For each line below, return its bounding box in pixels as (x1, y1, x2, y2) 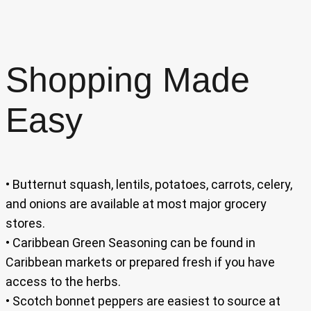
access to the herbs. (6, 274, 121, 289)
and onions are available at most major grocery (6, 196, 267, 211)
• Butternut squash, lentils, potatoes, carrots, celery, (6, 176, 292, 192)
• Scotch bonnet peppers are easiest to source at (6, 293, 280, 308)
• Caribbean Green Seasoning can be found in (6, 235, 255, 250)
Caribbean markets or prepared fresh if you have (6, 254, 275, 269)
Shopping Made (6, 60, 250, 99)
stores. (6, 215, 45, 230)
